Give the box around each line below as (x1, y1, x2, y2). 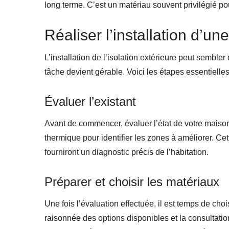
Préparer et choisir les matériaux (44, 174, 219, 189)
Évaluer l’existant (44, 94, 136, 108)
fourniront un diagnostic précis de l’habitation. (44, 147, 209, 156)
